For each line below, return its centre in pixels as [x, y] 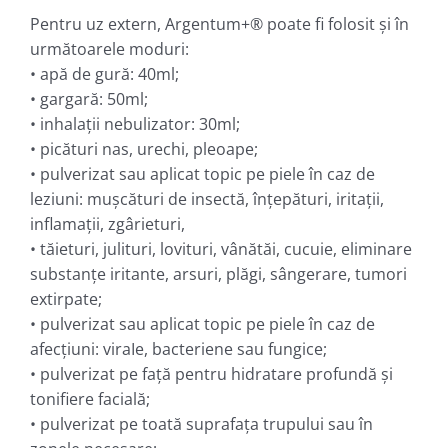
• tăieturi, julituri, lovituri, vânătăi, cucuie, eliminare [220, 248]
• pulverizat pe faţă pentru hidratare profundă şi [211, 373]
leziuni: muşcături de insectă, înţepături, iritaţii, [206, 198]
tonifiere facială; [89, 398]
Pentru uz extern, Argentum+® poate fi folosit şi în [219, 23]
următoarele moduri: [109, 48]
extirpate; [65, 298]
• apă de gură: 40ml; [104, 73]
